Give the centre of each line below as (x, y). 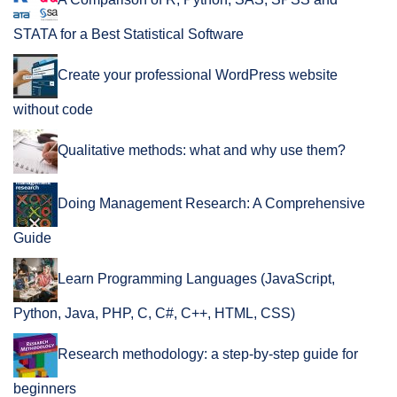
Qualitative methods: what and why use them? (202, 151)
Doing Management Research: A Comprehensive (211, 204)
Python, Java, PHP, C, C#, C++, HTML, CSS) (154, 314)
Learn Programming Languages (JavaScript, (196, 279)
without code (53, 110)
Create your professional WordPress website (198, 75)
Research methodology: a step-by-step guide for (208, 354)
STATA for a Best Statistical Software (128, 35)
